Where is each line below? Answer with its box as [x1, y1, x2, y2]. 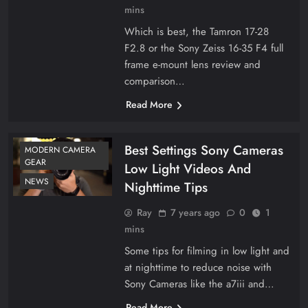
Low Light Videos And [124, 159, 251, 178]
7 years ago [170, 205, 220, 219]
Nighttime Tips [124, 177, 208, 197]
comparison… [124, 73, 185, 89]
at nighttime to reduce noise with [124, 259, 272, 275]
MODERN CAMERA [25, 143, 96, 156]
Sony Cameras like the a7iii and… [124, 276, 274, 291]
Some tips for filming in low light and [124, 243, 289, 258]
